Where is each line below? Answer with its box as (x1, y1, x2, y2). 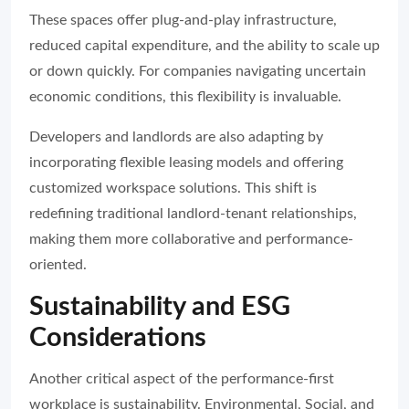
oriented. (29, 257, 87, 273)
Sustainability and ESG (29, 294, 290, 321)
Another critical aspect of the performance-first (29, 372, 334, 387)
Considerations (29, 325, 206, 352)
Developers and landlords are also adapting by (29, 130, 323, 145)
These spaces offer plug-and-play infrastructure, (29, 13, 337, 28)
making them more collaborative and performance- (29, 232, 353, 247)
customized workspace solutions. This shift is (29, 181, 317, 196)
